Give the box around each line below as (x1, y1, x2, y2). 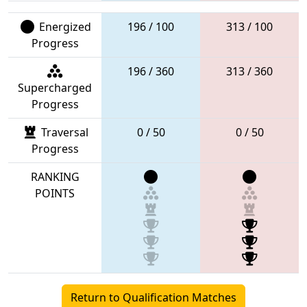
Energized (36, 19, 91, 34)
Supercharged (18, 79, 92, 95)
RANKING (30, 169, 79, 184)
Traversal (38, 124, 88, 140)
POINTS (35, 185, 75, 201)
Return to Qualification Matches (71, 289, 236, 305)
